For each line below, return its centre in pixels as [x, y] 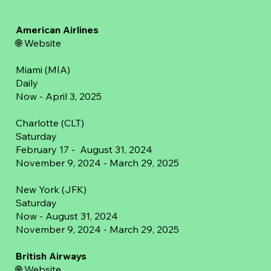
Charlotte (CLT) [50, 123]
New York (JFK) [51, 190]
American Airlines [57, 30]
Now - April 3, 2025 [58, 96]
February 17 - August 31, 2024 [84, 150]
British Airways [51, 256]
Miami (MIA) [43, 70]
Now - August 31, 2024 [67, 216]
